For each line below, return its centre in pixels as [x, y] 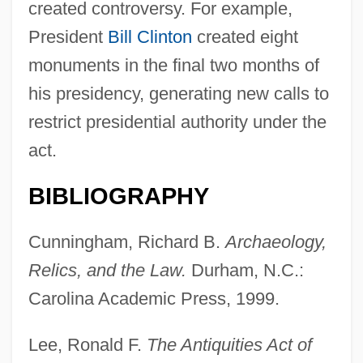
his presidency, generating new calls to [178, 94]
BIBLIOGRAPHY [118, 196]
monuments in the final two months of [173, 66]
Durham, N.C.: [245, 271]
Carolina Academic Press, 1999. [154, 299]
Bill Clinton [149, 37]
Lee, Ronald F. [87, 345]
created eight [245, 37]
